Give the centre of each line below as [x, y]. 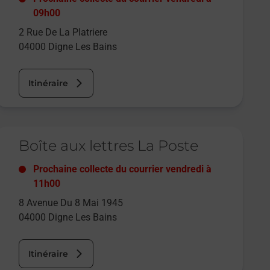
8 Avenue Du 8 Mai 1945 [71, 203]
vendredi [185, 169]
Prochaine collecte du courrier [100, 169]
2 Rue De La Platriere [63, 33]
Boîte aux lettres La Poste [109, 146]
